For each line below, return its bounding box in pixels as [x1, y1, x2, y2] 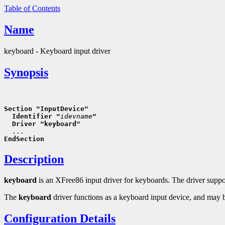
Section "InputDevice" [4, 104, 88, 113]
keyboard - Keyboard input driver [4, 46, 110, 55]
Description [4, 152, 64, 166]
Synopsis [4, 65, 48, 79]
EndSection [4, 135, 44, 143]
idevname [60, 112, 92, 120]
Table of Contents [4, 4, 60, 13]
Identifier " [4, 112, 60, 120]
